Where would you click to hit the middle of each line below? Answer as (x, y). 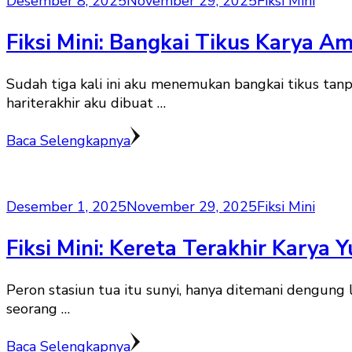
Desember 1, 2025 (66, 207)
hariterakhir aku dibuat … (86, 103)
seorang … (38, 308)
